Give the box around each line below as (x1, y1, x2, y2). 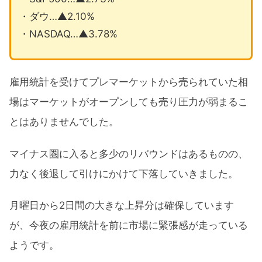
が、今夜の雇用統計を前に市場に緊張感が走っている (9, 219, 248, 232)
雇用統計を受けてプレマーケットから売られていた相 (9, 76, 248, 88)
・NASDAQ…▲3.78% (19, 27, 118, 40)
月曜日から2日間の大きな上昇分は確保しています (9, 199, 234, 212)
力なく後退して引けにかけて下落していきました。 (9, 167, 238, 180)
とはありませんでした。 (9, 116, 119, 128)
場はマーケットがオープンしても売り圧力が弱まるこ (9, 96, 248, 108)
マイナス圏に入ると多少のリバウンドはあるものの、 (9, 147, 248, 160)
